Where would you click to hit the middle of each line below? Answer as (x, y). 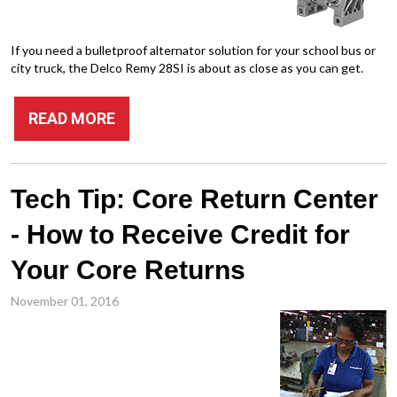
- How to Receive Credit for (180, 234)
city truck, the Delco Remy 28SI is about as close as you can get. (187, 68)
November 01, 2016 (65, 301)
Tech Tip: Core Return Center (195, 199)
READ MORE (72, 118)
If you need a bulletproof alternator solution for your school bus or (193, 50)
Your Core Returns (128, 270)
